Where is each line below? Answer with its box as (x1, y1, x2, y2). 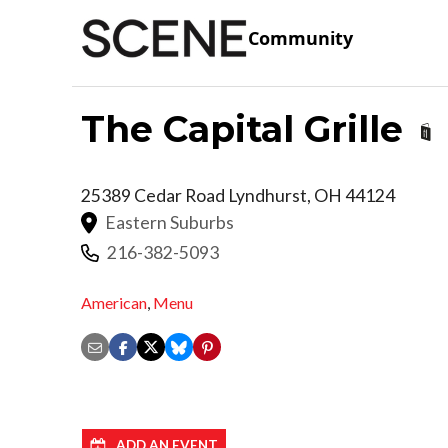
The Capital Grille (81, 106, 413, 151)
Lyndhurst (228, 184, 307, 206)
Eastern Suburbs (105, 211, 234, 233)
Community (248, 26, 353, 51)
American (81, 293, 147, 313)
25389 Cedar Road (81, 184, 228, 206)
